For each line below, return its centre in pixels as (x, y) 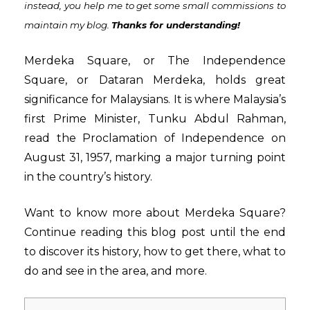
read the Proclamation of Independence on (155, 138)
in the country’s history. (88, 176)
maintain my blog (66, 25)
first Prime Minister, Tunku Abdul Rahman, (155, 118)
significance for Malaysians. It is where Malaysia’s (155, 99)
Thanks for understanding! (176, 25)
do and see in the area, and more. (116, 271)
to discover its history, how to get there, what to (155, 251)
